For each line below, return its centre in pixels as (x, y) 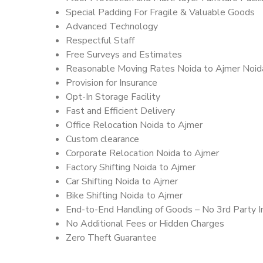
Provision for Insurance (112, 83)
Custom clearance (102, 139)
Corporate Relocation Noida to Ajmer (142, 154)
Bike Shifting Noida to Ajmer (124, 196)
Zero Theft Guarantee (111, 238)
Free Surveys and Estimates (124, 55)
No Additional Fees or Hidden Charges (145, 224)
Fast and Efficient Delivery (120, 111)
